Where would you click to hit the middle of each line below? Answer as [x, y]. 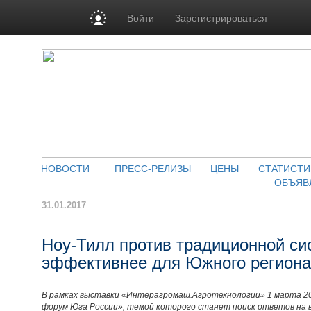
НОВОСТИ [65, 168]
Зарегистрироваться [221, 17]
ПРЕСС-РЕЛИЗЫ [153, 168]
